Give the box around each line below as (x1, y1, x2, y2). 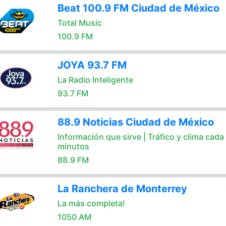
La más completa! (57, 198, 125, 208)
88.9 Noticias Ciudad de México (57, 116, 214, 128)
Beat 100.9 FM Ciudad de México (57, 2, 219, 14)
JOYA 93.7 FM (57, 59, 127, 71)
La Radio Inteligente (57, 75, 133, 85)
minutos (57, 141, 89, 151)
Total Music (57, 18, 102, 28)
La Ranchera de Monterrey (57, 183, 187, 195)
